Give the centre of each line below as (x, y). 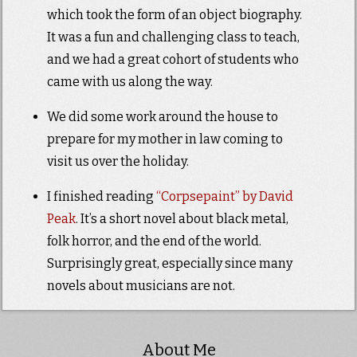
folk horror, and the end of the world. (154, 241)
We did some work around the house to (162, 117)
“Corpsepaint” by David (224, 197)
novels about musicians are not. (141, 286)
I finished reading (101, 197)
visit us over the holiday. (118, 162)
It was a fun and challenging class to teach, (173, 37)
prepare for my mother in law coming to (165, 139)
